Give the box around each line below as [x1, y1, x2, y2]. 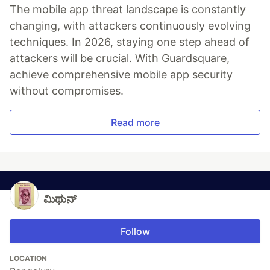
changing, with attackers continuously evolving [10, 19, 251, 32]
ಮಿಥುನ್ [43, 193, 77, 206]
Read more [110, 116, 160, 128]
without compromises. [10, 84, 124, 97]
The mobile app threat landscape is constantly [10, 3, 246, 16]
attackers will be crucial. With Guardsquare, [10, 52, 230, 64]
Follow [120, 225, 150, 237]
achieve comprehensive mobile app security [10, 68, 233, 81]
